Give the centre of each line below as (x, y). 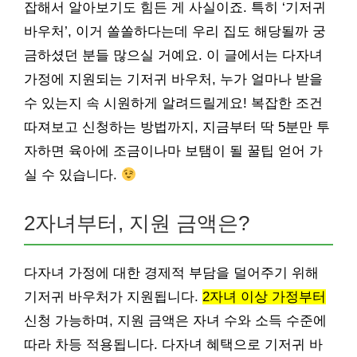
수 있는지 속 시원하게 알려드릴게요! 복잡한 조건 (173, 103)
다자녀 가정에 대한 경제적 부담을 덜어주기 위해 (171, 273)
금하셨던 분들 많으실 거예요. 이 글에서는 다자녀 (173, 55)
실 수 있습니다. (73, 175)
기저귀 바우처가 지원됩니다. (113, 297)
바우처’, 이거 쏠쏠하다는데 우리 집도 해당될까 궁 (175, 31)
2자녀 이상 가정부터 (264, 297)
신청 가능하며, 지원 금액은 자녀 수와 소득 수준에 (175, 321)
